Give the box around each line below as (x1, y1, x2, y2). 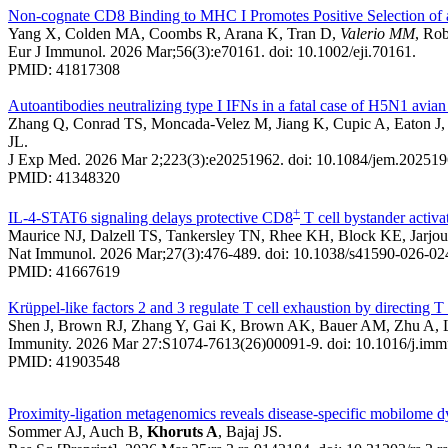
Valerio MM (340, 24, 415, 42)
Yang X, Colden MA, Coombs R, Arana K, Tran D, (8, 24, 340, 42)
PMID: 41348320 (8, 168, 120, 186)
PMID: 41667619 (8, 262, 120, 280)
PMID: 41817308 (8, 60, 120, 78)
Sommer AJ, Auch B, (8, 422, 143, 440)
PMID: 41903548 (8, 352, 120, 370)
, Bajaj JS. (218, 422, 282, 440)
